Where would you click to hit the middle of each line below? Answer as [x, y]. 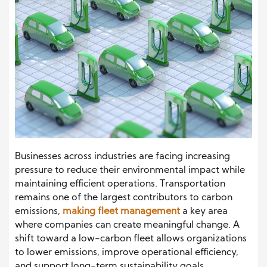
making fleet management [121, 212]
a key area [204, 212]
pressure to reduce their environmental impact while [130, 171]
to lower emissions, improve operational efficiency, [127, 253]
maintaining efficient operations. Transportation [120, 184]
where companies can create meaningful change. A [127, 226]
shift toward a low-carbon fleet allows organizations [131, 239]
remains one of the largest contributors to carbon [124, 198]
